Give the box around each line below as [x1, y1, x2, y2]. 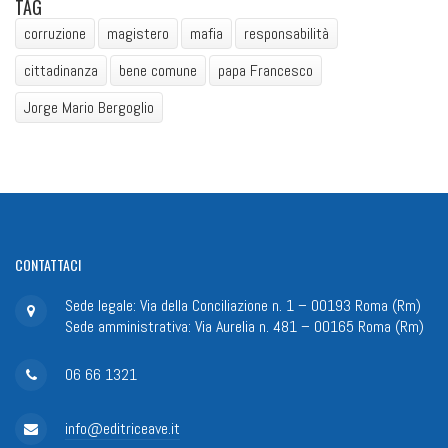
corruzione [24, 22, 86, 44]
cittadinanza [24, 59, 98, 81]
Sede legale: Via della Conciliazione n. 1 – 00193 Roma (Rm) [65, 295, 421, 317]
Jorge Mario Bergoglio [24, 96, 154, 118]
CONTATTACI [15, 253, 81, 275]
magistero [107, 22, 169, 44]
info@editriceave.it [65, 418, 180, 440]
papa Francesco [218, 59, 313, 81]
